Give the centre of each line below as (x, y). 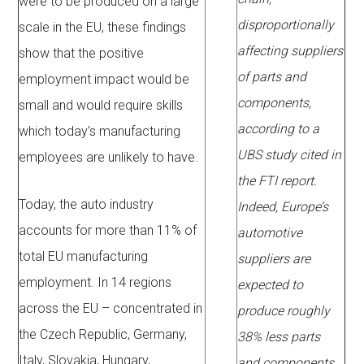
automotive (270, 233)
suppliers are (274, 259)
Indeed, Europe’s (283, 207)
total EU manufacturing (84, 257)
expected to (271, 285)
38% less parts (279, 337)
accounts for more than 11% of (108, 231)
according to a (279, 129)
